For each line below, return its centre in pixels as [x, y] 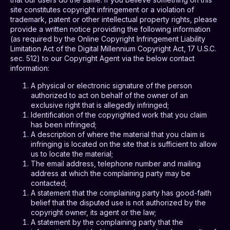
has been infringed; [64, 124]
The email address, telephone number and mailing [116, 163]
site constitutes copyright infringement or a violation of [102, 10]
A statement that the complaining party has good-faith [121, 193]
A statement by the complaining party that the [107, 222]
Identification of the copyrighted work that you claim [119, 114]
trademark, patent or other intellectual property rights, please [114, 20]
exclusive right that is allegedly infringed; [100, 105]
